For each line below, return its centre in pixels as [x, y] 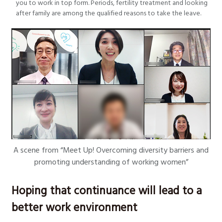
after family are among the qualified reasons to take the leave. [109, 14]
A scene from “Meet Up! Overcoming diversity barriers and [111, 150]
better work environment [74, 207]
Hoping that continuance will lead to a [107, 191]
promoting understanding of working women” [111, 162]
